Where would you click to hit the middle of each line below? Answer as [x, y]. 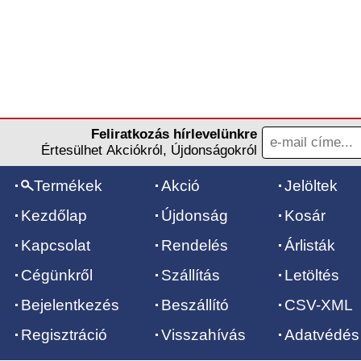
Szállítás [191, 275]
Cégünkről [57, 275]
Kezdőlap [54, 216]
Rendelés [195, 245]
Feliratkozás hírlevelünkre [174, 134]
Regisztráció [64, 335]
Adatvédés [322, 335]
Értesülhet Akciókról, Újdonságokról [149, 150]
